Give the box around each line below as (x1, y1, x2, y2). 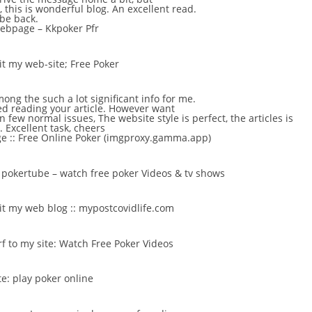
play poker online (13, 272, 93, 286)
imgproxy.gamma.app (107, 131, 208, 145)
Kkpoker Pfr (45, 22, 99, 36)
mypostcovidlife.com (79, 201, 174, 215)
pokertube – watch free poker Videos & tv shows (1, 166, 225, 180)
